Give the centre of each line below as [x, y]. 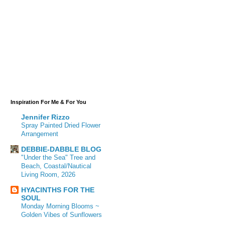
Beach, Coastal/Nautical [56, 166]
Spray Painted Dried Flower [61, 126]
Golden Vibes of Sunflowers [62, 215]
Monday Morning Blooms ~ [60, 206]
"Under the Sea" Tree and [58, 158]
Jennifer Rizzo [45, 117]
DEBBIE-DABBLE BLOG [61, 149]
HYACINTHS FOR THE [58, 190]
